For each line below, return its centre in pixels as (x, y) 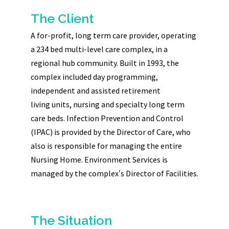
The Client (62, 18)
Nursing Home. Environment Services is (99, 159)
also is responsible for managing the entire (106, 146)
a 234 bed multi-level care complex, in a (99, 49)
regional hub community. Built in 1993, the (105, 63)
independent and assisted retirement (96, 90)
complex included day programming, (94, 77)
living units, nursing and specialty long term (108, 104)
